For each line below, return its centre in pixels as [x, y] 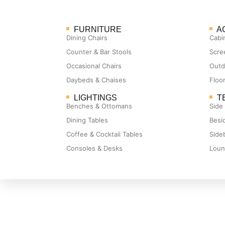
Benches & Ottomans [99, 106]
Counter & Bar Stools [99, 52]
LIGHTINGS [95, 97]
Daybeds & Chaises [96, 80]
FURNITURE [98, 29]
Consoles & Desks [94, 148]
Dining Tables [87, 120]
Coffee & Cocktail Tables [104, 134]
